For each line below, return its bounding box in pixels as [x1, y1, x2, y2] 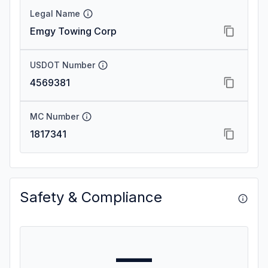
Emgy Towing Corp [30, 25, 117, 37]
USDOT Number [30, 60, 95, 70]
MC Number [30, 111, 79, 121]
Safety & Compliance [20, 188, 162, 206]
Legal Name [30, 8, 80, 19]
